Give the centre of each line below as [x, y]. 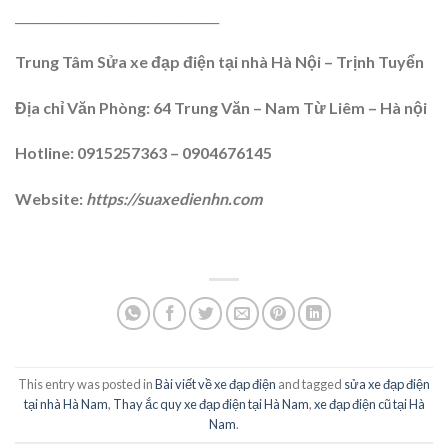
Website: [50, 199]
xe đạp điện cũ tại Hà [369, 404]
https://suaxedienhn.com [174, 199]
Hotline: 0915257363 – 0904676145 [143, 153]
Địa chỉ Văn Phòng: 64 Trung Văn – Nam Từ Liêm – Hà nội [221, 107]
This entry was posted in [86, 384]
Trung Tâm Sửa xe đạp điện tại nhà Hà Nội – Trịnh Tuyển [219, 61]
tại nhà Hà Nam [65, 404]
